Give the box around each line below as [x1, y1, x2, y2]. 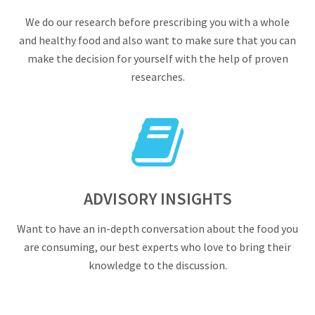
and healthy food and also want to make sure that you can [19, 33, 296, 47]
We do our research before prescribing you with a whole [25, 15, 290, 29]
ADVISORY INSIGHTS [83, 188, 232, 210]
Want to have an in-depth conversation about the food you [17, 221, 298, 236]
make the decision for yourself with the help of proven [27, 51, 288, 65]
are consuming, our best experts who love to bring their [24, 240, 291, 254]
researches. [130, 70, 185, 84]
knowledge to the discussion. [88, 258, 227, 272]
